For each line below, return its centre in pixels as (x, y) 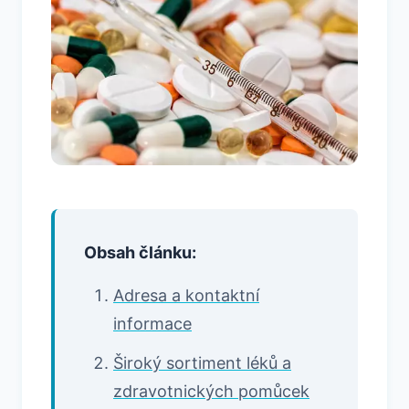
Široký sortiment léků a (202, 362)
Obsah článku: (140, 252)
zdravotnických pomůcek (211, 391)
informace (152, 323)
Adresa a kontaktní (186, 295)
